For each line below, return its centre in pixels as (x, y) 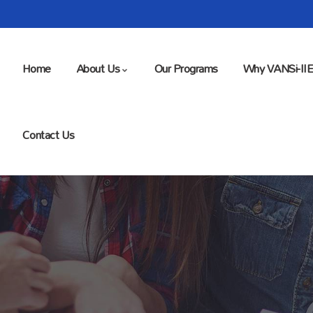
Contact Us (48, 134)
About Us (98, 68)
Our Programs (186, 68)
